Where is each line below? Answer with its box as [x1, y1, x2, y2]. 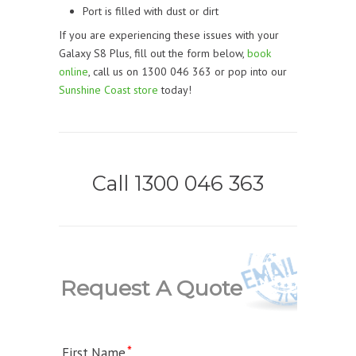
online [59, 64, 88, 79]
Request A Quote [60, 274, 242, 301]
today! [158, 82, 192, 97]
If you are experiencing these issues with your [59, 27, 279, 42]
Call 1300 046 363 [92, 170, 264, 195]
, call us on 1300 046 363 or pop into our [88, 64, 287, 79]
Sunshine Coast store [59, 82, 158, 97]
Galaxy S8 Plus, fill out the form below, [59, 45, 247, 60]
